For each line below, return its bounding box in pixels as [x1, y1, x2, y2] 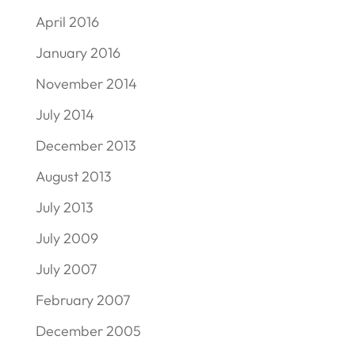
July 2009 [35, 228, 98, 247]
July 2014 [35, 105, 94, 124]
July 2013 [35, 197, 94, 216]
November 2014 [35, 74, 137, 93]
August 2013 [35, 166, 112, 185]
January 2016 [35, 43, 120, 62]
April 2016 [35, 12, 99, 31]
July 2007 [35, 259, 97, 278]
